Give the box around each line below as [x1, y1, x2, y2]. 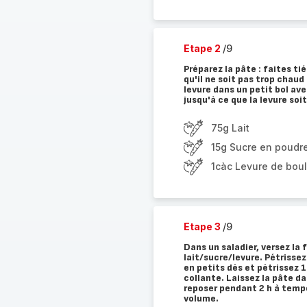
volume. [183, 293, 219, 304]
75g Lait [210, 122, 249, 134]
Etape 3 [183, 221, 223, 232]
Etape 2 [183, 42, 223, 54]
